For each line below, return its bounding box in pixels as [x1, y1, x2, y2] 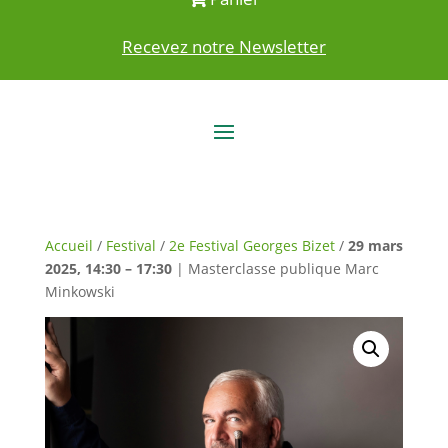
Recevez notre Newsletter [121, 35, 326, 59]
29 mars [347, 236, 403, 256]
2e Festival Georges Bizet [168, 236, 335, 256]
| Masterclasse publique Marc [171, 259, 379, 279]
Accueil [44, 236, 93, 256]
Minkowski [44, 282, 115, 302]
